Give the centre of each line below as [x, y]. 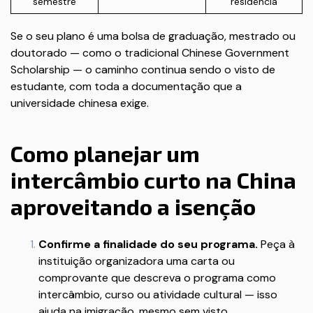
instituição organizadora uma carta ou [137, 261]
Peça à [276, 244]
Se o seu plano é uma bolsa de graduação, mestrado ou [153, 36]
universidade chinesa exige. [80, 103]
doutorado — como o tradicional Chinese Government [150, 53]
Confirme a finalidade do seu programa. [148, 244]
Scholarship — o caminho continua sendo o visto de [143, 70]
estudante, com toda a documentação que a [126, 86]
